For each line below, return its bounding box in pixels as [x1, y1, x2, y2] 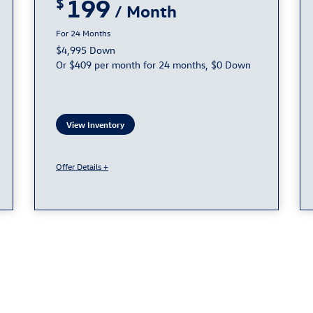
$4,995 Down [56, 43, 115, 57]
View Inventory [66, 119, 124, 131]
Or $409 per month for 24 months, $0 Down [56, 58, 251, 72]
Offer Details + [56, 161, 108, 173]
